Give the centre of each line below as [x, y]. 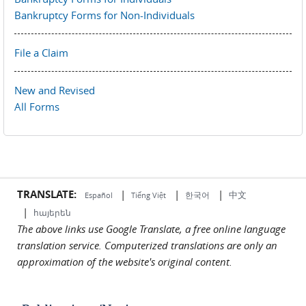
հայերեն [52, 212]
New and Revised [55, 90]
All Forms [37, 106]
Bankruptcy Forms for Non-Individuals [105, 15]
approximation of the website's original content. [125, 261]
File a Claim [41, 52]
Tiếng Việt [149, 195]
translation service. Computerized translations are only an [147, 245]
